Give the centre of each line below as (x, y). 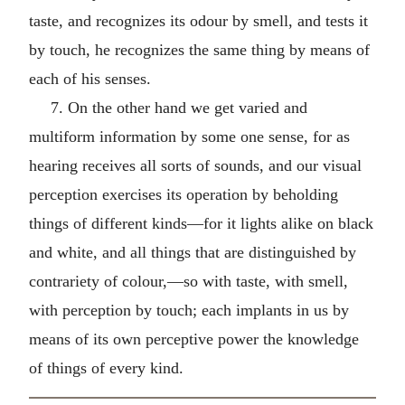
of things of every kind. (106, 367)
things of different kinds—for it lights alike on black (201, 223)
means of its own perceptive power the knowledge (194, 339)
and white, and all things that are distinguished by (193, 252)
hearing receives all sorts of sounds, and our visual (195, 165)
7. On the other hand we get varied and (179, 107)
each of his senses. (90, 78)
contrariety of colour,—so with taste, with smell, (188, 281)
